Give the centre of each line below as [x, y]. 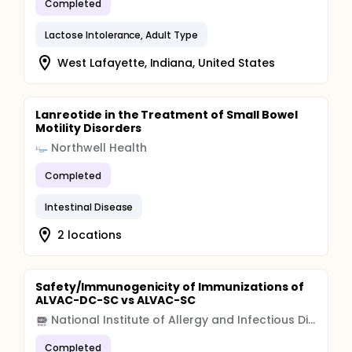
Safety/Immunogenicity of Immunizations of [170, 287]
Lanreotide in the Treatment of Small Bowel [167, 115]
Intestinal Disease [89, 207]
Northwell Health [99, 148]
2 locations [90, 235]
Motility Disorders [89, 128]
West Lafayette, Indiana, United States [166, 62]
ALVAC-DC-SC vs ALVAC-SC [116, 300]
